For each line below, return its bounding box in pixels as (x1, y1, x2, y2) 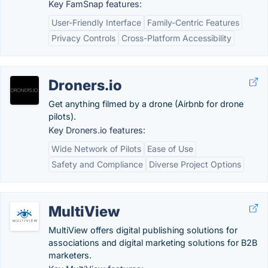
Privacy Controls (51, 33, 115, 43)
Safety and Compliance (51, 159, 143, 169)
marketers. (48, 250, 92, 260)
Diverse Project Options (149, 159, 241, 169)
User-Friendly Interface (51, 17, 141, 28)
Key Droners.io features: (48, 125, 145, 135)
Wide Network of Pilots (51, 144, 141, 154)
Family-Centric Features (147, 17, 239, 28)
